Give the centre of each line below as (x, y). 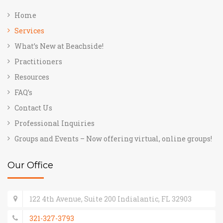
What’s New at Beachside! (59, 46)
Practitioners (38, 61)
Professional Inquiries (55, 123)
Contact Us (33, 108)
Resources (32, 77)
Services (29, 30)
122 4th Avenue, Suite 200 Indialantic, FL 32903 (111, 199)
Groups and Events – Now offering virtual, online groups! (113, 138)
